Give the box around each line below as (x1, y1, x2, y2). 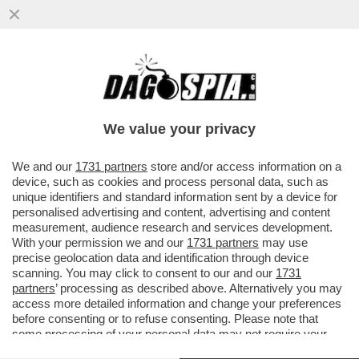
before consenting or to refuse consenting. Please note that (12, 312, 318, 325)
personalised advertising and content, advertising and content (12, 205, 330, 219)
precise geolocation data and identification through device (12, 251, 309, 264)
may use (259, 236, 308, 249)
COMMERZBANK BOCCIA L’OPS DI (8, 88, 275, 107)
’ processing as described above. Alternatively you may (55, 281, 342, 295)
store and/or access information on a (147, 159, 341, 173)
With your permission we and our (12, 236, 187, 249)
